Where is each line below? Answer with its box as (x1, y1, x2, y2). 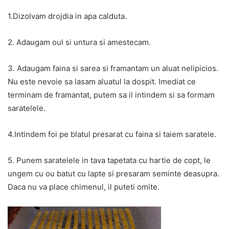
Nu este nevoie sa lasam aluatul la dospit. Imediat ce (8, 76, 196, 86)
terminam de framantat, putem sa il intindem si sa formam (8, 89, 215, 100)
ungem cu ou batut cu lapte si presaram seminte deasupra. (8, 168, 219, 178)
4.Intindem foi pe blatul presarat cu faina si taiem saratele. (8, 129, 216, 139)
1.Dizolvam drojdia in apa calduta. (8, 11, 127, 21)
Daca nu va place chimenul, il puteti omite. (8, 181, 159, 192)
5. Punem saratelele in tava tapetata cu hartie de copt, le (8, 155, 211, 165)
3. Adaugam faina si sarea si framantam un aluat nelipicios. (8, 63, 218, 73)
